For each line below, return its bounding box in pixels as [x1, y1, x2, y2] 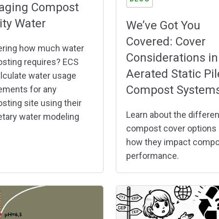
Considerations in [126, 51, 218, 65]
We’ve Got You [126, 19, 200, 33]
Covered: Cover [126, 35, 206, 49]
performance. [126, 151, 179, 161]
